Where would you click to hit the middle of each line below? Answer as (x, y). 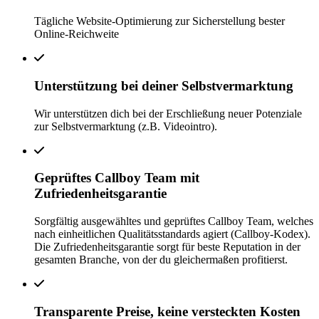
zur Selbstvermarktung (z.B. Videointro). (126, 126)
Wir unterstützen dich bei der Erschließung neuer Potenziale (168, 113)
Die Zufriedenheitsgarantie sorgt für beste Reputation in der (167, 247)
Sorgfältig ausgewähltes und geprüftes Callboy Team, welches (174, 221)
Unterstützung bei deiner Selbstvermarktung (164, 85)
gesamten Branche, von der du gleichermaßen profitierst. (161, 260)
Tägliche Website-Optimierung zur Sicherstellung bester (159, 21)
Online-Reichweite (77, 34)
